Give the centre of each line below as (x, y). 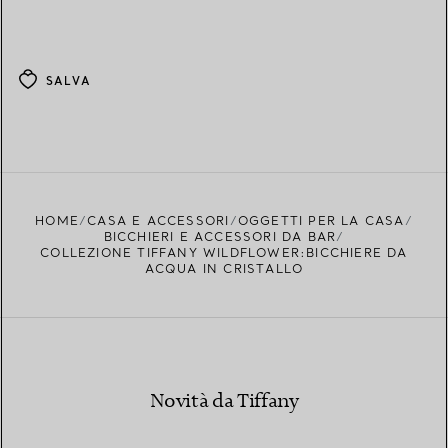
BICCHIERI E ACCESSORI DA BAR (220, 237)
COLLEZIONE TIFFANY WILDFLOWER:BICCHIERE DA (224, 253)
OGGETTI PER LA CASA (321, 221)
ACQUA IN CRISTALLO (224, 269)
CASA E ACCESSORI (158, 221)
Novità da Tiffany (224, 402)
